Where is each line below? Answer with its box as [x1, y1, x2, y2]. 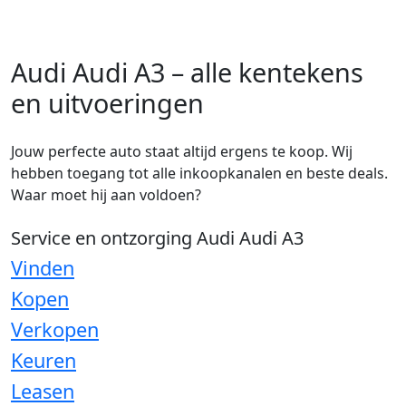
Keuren [11, 346, 76, 373]
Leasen [11, 377, 74, 404]
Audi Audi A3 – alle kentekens [11, 53, 363, 90]
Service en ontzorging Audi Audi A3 [11, 225, 304, 250]
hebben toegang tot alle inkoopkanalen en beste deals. [11, 162, 388, 183]
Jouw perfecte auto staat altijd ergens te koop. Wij [11, 140, 353, 161]
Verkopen [11, 315, 99, 343]
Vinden [11, 254, 74, 281]
